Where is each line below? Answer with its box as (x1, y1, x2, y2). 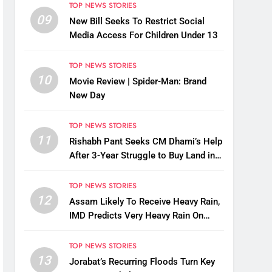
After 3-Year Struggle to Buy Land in (69, 150, 215, 161)
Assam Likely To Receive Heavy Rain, (69, 196, 220, 208)
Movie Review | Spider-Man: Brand (69, 76, 206, 87)
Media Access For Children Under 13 (69, 30, 218, 41)
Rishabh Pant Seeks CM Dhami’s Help (69, 136, 222, 148)
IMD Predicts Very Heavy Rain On (69, 210, 203, 222)
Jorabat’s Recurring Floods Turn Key (69, 256, 215, 268)
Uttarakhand (69, 164, 118, 175)
